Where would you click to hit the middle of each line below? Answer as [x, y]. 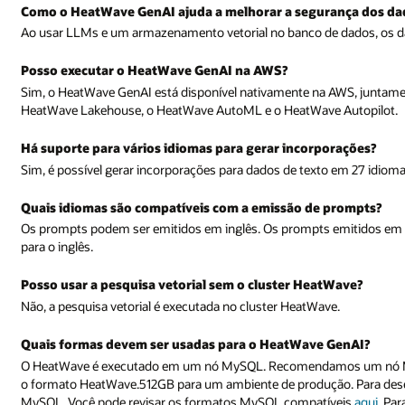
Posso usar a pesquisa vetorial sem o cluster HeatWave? [192, 285]
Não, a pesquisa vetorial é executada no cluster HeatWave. [181, 306]
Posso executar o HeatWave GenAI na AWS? [155, 71]
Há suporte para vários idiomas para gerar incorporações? [199, 147]
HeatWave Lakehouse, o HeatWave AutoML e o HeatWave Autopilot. [210, 109]
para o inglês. [57, 247]
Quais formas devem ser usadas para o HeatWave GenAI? [196, 344]
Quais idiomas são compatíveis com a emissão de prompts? [202, 207]
